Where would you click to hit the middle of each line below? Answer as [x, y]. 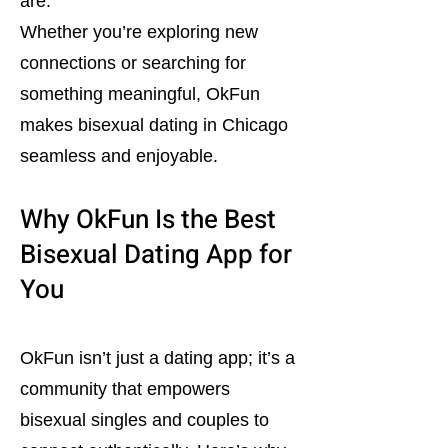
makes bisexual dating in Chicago [154, 125]
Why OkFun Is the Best [148, 220]
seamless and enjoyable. [119, 156]
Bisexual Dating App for [156, 255]
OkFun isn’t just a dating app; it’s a [157, 358]
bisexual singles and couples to [144, 420]
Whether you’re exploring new [139, 32]
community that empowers [125, 389]
